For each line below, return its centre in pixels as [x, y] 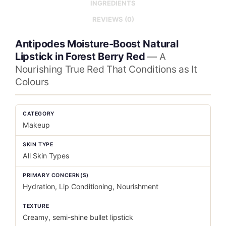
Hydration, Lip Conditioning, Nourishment [91, 186]
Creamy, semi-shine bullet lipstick [78, 217]
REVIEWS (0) [113, 19]
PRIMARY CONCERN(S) [56, 175]
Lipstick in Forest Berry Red [80, 56]
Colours [32, 82]
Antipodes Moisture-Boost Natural [97, 44]
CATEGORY [39, 114]
